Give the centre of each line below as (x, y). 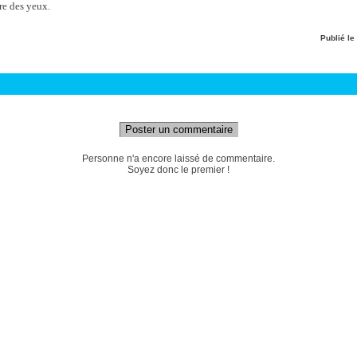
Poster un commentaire (178, 130)
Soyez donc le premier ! (178, 170)
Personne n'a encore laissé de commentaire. (178, 159)
